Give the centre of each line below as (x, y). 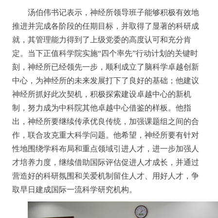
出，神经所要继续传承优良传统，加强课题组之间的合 (106, 121)
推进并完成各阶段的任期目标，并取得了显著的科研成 (106, 26)
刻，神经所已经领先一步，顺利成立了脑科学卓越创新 (106, 67)
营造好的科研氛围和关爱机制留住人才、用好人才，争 (106, 176)
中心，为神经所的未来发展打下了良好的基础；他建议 (106, 81)
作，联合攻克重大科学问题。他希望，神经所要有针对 (106, 135)
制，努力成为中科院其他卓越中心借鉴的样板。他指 (102, 108)
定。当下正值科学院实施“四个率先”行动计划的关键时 (105, 53)
